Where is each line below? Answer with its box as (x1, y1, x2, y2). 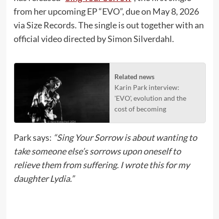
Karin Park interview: (114, 83, 179, 91)
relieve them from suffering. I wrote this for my (13, 159, 190, 170)
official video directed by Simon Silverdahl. (13, 33, 174, 44)
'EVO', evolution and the (114, 93, 186, 102)
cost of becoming (114, 104, 166, 113)
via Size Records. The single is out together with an (13, 19, 204, 30)
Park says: (13, 131, 53, 143)
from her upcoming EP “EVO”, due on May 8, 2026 (13, 5, 199, 17)
